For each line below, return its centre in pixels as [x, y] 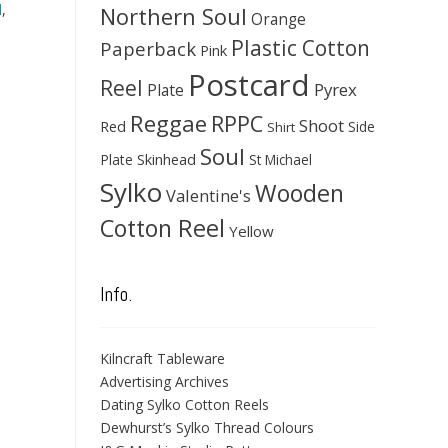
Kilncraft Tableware [162, 358]
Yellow [251, 231]
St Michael [280, 159]
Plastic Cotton [300, 48]
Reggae [168, 123]
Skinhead [166, 159]
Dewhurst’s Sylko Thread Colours [207, 427]
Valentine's [208, 195]
